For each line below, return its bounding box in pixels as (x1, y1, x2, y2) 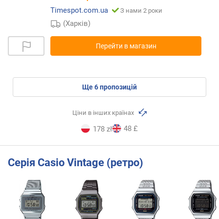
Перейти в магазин (95, 42, 156, 50)
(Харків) (63, 19, 91, 28)
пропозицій (98, 83, 137, 91)
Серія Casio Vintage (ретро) (8, 156, 143, 169)
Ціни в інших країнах (72, 109, 136, 117)
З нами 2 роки (120, 7, 162, 15)
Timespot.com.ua (50, 6, 108, 15)
